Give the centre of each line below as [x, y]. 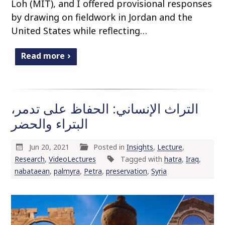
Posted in [110, 147]
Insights [140, 147]
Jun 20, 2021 [50, 147]
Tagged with [142, 159]
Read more [43, 56]
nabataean [32, 171]
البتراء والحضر [50, 124]
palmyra [67, 171]
